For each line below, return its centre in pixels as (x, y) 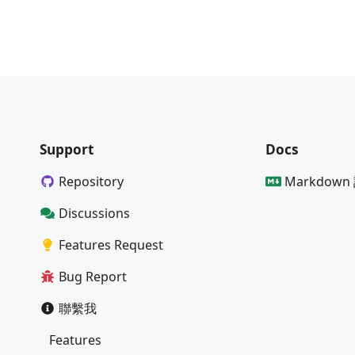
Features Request (111, 244)
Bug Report (93, 276)
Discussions (94, 213)
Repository (91, 181)
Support (67, 149)
